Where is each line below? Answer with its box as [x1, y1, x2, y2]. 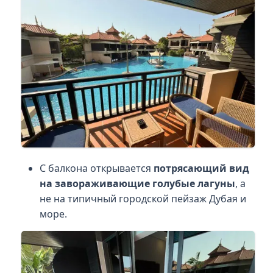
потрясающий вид [153, 161, 249, 175]
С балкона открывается [39, 161, 154, 175]
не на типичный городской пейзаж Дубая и [39, 191, 246, 205]
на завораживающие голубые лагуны [39, 176, 235, 190]
